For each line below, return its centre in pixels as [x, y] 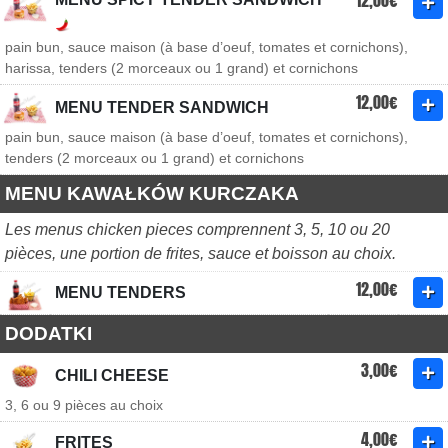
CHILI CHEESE [112, 375]
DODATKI [48, 333]
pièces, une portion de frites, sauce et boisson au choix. [200, 253]
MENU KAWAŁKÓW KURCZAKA [152, 193]
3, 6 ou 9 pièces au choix [84, 405]
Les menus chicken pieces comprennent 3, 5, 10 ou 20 [197, 229]
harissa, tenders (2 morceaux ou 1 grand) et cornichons [181, 68]
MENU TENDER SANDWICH [162, 107]
